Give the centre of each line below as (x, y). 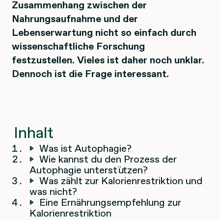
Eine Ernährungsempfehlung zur (110, 203)
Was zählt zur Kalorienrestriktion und (121, 181)
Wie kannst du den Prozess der (108, 159)
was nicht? (53, 192)
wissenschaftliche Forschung (78, 46)
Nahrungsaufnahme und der (75, 19)
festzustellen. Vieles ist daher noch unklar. (108, 60)
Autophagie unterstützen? (89, 170)
